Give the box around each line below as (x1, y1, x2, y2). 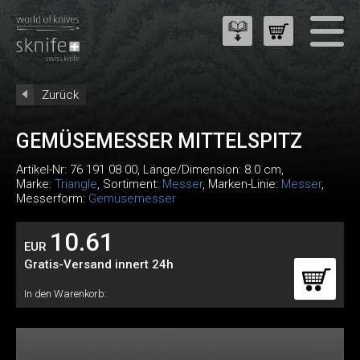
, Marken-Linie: (202, 177, 281, 191)
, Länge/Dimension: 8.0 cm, (137, 162, 284, 177)
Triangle (55, 177, 97, 191)
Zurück (42, 88, 79, 102)
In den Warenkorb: (24, 288, 107, 300)
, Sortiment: (97, 177, 162, 191)
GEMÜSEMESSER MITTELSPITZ (16, 129, 302, 153)
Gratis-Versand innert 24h (24, 257, 174, 272)
